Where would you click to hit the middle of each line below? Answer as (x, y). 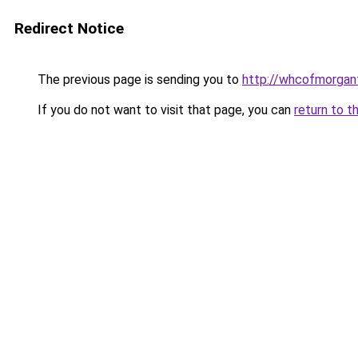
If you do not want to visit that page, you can (164, 110)
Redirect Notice (69, 28)
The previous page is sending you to (138, 80)
